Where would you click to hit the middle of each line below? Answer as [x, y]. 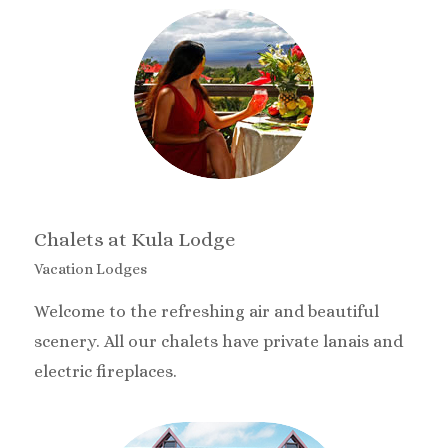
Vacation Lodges [90, 268]
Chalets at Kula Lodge [134, 240]
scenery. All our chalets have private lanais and [218, 342]
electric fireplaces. [105, 372]
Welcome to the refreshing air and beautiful [206, 312]
